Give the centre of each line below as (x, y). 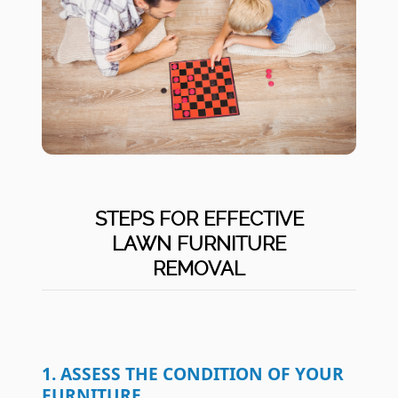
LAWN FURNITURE (199, 244)
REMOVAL (199, 269)
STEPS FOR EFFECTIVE (199, 219)
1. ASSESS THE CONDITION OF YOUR (193, 374)
